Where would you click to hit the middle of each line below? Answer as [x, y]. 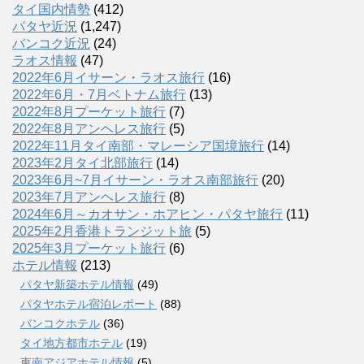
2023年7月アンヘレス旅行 [89, 197]
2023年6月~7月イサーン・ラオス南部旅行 [135, 180]
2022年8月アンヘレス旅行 [89, 128]
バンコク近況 [51, 43]
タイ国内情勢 [51, 9]
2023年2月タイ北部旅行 [82, 162]
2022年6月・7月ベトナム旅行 [99, 94]
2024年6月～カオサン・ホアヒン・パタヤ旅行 [147, 214]
